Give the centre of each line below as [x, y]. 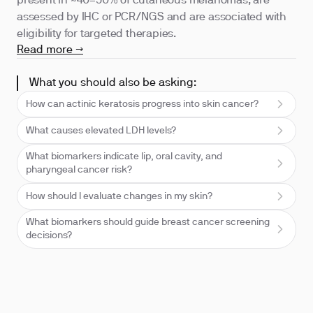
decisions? [49, 236]
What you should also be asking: [113, 83]
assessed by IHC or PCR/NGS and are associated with [152, 17]
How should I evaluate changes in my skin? [119, 196]
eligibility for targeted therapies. [97, 34]
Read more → [50, 50]
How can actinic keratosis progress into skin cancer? [142, 104]
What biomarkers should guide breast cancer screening [148, 223]
